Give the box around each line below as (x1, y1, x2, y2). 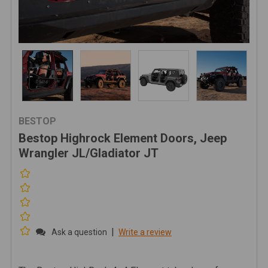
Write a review (118, 227, 172, 237)
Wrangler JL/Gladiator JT (19, 146, 159, 160)
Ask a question (51, 227, 107, 237)
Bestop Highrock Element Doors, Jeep (19, 131, 227, 145)
